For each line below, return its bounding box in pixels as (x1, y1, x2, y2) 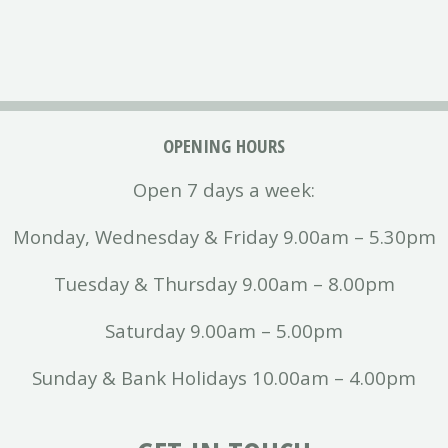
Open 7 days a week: (133, 176, 315, 202)
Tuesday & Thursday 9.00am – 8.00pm (53, 270, 395, 296)
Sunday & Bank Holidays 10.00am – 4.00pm (32, 364, 416, 390)
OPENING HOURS (163, 132, 285, 158)
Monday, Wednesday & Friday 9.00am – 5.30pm (12, 223, 436, 249)
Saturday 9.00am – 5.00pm (105, 317, 343, 343)
